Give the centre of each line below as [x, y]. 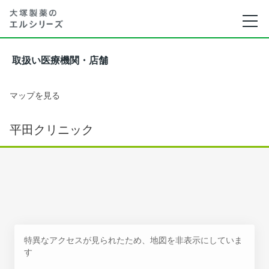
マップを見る [35, 95]
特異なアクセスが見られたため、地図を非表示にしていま [133, 240]
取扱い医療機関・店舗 [60, 60]
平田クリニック [52, 130]
